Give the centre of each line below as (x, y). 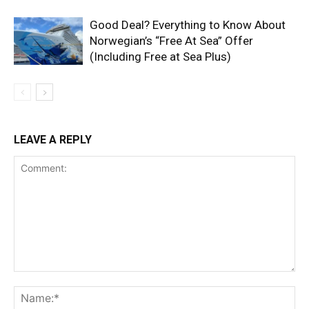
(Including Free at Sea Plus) (160, 57)
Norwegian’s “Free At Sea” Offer (171, 41)
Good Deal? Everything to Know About (188, 25)
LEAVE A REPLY (53, 140)
